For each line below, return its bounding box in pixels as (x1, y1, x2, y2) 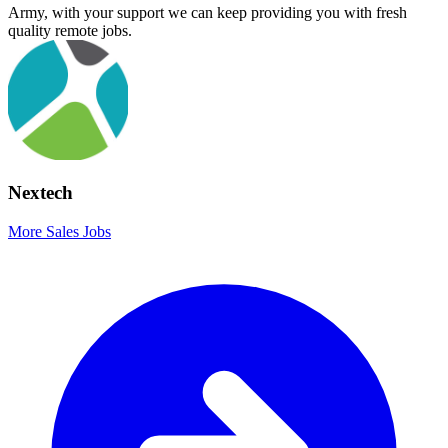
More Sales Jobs (8, 223, 111, 241)
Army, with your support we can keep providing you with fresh (8, 3, 407, 21)
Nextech (8, 182, 73, 204)
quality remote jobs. (8, 21, 132, 39)
